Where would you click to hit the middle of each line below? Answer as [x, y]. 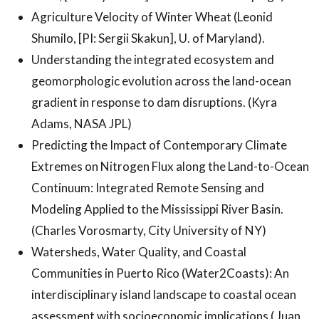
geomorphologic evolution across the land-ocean [161, 80]
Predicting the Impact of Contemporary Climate [159, 145]
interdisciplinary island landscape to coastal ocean [164, 294]
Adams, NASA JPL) [82, 123]
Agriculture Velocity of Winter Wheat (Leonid [152, 16]
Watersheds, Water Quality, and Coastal [139, 251]
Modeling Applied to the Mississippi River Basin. [157, 209]
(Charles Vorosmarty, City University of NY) [150, 230]
